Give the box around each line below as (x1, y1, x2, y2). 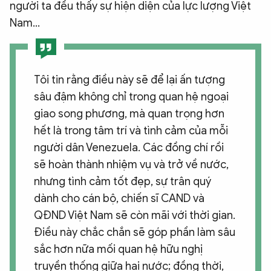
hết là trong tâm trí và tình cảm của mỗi (34, 123, 228, 137)
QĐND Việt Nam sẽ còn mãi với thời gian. (34, 208, 235, 222)
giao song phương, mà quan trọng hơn (34, 106, 224, 120)
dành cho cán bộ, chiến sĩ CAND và (34, 191, 204, 205)
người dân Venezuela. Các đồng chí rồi (34, 140, 224, 154)
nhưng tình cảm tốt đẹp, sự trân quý (34, 174, 211, 188)
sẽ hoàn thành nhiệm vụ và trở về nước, (34, 157, 229, 171)
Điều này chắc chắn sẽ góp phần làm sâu (34, 225, 235, 239)
